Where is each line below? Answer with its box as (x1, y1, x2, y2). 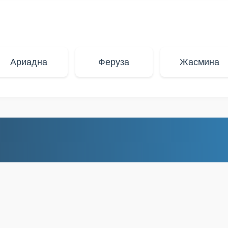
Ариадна (10, 57, 47, 67)
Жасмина (179, 57, 219, 67)
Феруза (98, 57, 130, 67)
